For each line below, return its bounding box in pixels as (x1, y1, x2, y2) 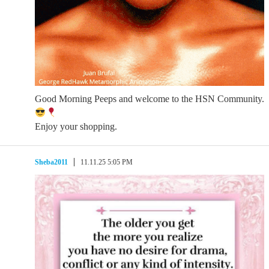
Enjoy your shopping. (35, 121, 117, 131)
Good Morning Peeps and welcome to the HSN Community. (35, 94, 264, 104)
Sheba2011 (35, 158, 68, 166)
